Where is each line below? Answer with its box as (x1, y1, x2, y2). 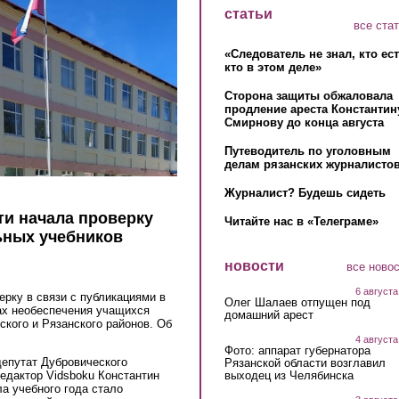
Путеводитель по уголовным (224, 144, 391, 159)
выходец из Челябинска (224, 368, 354, 382)
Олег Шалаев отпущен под (224, 295, 370, 309)
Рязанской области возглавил (224, 355, 386, 370)
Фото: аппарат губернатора (224, 343, 370, 357)
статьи (224, 6, 273, 21)
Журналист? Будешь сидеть (224, 186, 386, 200)
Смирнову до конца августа (224, 116, 384, 130)
